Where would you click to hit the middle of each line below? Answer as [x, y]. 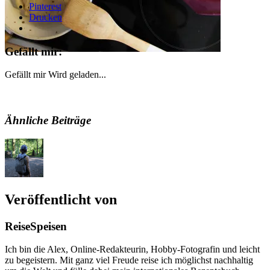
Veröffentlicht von [61, 199]
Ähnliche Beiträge [48, 121]
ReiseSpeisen [36, 226]
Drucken [46, 17]
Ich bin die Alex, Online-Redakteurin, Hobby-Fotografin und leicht [132, 250]
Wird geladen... [77, 75]
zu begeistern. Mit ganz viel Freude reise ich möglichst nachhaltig [129, 260]
